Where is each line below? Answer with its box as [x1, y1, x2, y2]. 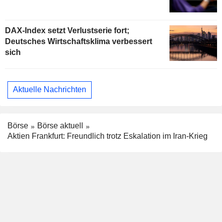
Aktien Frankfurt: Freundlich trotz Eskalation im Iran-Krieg [7, 131, 208, 140]
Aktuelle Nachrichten [13, 85, 86, 94]
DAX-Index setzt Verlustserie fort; [5, 26, 129, 35]
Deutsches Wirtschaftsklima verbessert [5, 37, 152, 46]
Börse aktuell [37, 121, 83, 130]
